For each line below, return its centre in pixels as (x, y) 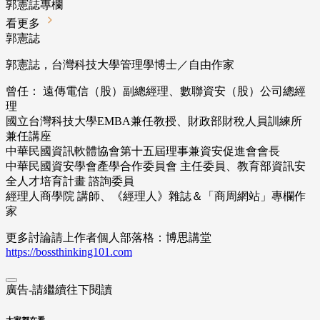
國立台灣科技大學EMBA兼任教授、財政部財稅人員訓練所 (154, 121)
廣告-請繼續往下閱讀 (59, 290)
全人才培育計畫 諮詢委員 (70, 181)
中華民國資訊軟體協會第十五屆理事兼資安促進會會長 (143, 151)
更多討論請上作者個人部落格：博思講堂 (109, 237)
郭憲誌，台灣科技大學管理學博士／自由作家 (120, 65)
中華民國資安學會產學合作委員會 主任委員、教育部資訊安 (156, 166)
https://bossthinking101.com (69, 252)
